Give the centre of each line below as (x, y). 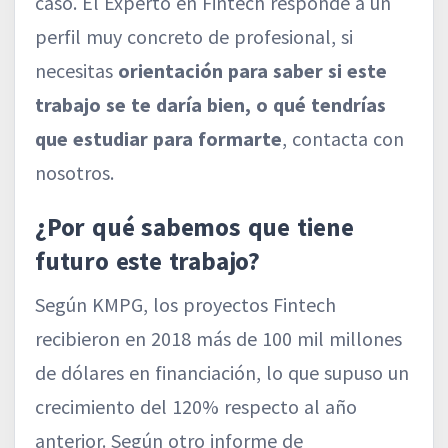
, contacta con (343, 139)
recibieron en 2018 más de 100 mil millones (218, 339)
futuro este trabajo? (148, 261)
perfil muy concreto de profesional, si (194, 37)
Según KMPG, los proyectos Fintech (185, 305)
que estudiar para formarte (158, 139)
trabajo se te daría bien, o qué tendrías (210, 105)
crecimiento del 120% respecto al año (196, 407)
